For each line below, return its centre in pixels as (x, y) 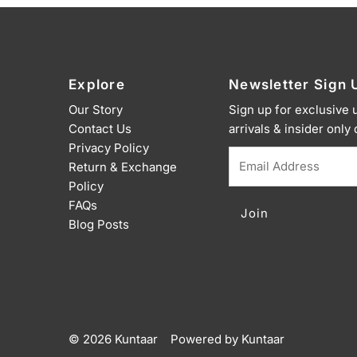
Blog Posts (99, 224)
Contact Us (100, 128)
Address (251, 174)
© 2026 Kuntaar (113, 339)
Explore (97, 84)
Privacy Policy (109, 147)
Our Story (96, 109)
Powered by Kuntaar (228, 339)
